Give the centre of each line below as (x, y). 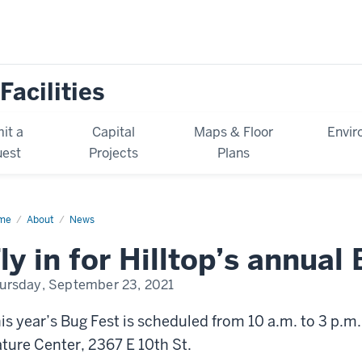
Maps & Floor (233, 132)
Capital (113, 132)
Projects (113, 153)
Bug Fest (90, 321)
